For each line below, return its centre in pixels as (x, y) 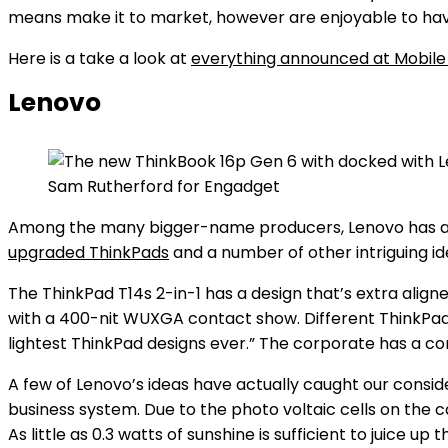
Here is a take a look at (99, 58)
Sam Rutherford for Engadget (164, 186)
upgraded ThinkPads (88, 252)
